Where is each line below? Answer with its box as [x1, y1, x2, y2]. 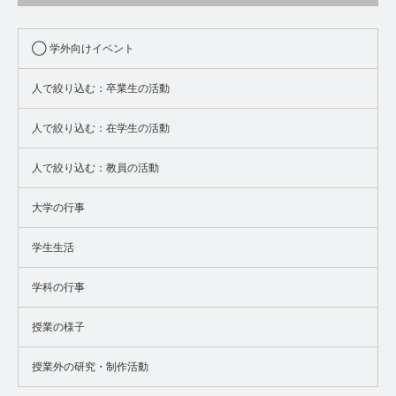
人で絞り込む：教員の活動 [32, 161, 159, 174]
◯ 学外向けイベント [32, 42, 134, 55]
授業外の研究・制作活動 [32, 360, 148, 373]
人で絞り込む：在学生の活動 [32, 121, 170, 134]
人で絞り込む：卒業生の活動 [32, 81, 170, 95]
